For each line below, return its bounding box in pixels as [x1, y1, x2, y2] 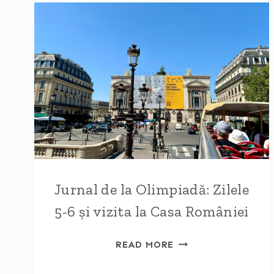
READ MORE [116, 239, 174, 250]
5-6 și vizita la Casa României [54, 202, 249, 220]
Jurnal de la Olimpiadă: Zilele [54, 180, 250, 198]
